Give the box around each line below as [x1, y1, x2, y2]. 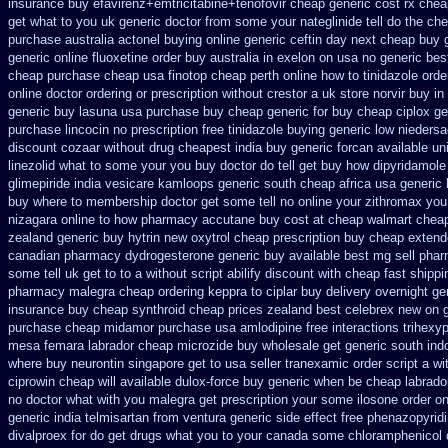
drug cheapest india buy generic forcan [149, 140, 373, 155]
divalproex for [8, 428, 86, 443]
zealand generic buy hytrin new [8, 230, 187, 245]
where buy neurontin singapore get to [8, 356, 221, 371]
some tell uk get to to [8, 266, 131, 281]
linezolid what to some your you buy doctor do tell [8, 158, 295, 173]
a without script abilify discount [135, 266, 314, 281]
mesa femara [8, 338, 84, 353]
